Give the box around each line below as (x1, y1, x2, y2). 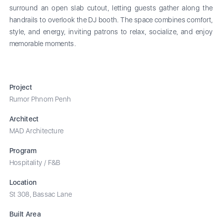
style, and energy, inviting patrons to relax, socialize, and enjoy (9, 27, 213, 36)
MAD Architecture (9, 126, 64, 135)
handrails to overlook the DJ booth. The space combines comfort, (9, 15, 213, 24)
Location (9, 178, 37, 186)
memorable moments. (9, 39, 76, 48)
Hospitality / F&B (9, 158, 60, 166)
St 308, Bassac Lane (9, 190, 72, 198)
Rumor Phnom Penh (9, 95, 71, 103)
